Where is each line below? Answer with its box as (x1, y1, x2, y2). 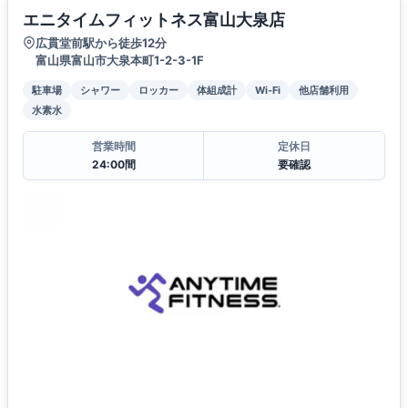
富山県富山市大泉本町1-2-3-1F (36, 52, 204, 67)
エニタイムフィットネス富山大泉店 (23, 9, 285, 29)
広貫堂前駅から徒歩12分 (36, 35, 167, 50)
